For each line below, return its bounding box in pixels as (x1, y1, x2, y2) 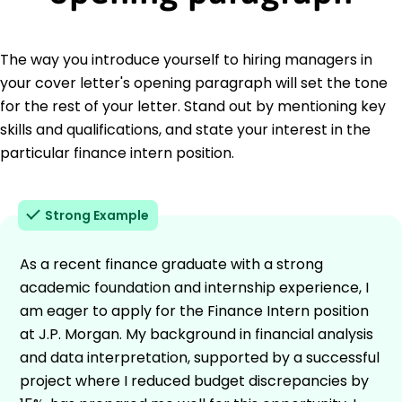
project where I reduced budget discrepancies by (20, 370, 369, 391)
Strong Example (45, 205, 149, 224)
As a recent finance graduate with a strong (20, 253, 323, 275)
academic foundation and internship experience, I (20, 276, 369, 298)
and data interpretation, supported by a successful (20, 346, 380, 368)
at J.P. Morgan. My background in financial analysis (20, 323, 373, 345)
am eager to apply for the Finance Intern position (20, 300, 369, 321)
